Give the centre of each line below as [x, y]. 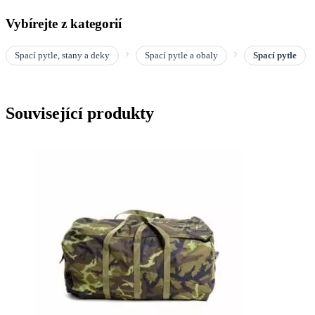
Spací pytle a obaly [181, 55]
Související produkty [80, 113]
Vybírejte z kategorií [64, 23]
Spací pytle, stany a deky [62, 55]
